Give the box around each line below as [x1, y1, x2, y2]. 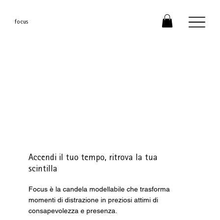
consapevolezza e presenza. [28, 206, 117, 215]
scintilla [28, 165, 57, 174]
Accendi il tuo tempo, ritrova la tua [28, 154, 158, 163]
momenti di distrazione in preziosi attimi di [28, 195, 158, 204]
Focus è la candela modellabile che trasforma [28, 185, 170, 193]
